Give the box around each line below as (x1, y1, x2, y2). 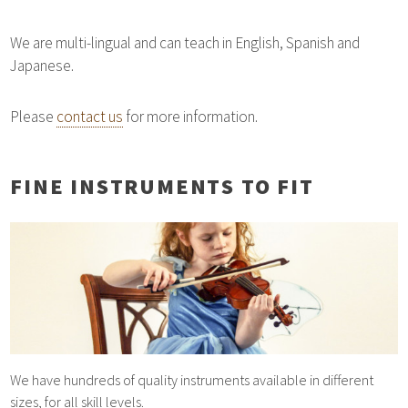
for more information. (123, 106, 259, 127)
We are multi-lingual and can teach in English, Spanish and (10, 33, 361, 54)
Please (10, 106, 57, 127)
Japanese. (10, 56, 75, 76)
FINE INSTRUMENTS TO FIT (10, 171, 314, 200)
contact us (56, 106, 124, 127)
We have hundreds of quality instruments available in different (10, 371, 374, 390)
